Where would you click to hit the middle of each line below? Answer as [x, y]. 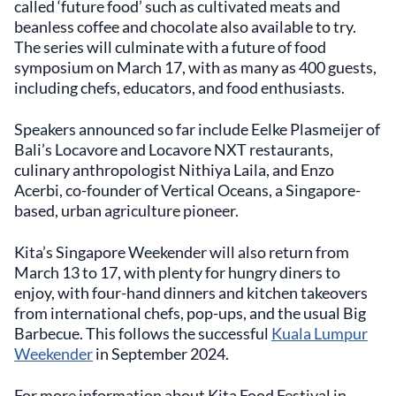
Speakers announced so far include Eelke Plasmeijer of [197, 129]
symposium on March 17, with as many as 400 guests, [195, 67]
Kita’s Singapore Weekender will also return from [182, 252]
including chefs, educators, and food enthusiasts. [179, 88]
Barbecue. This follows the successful [143, 333]
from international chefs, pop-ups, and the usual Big [190, 313]
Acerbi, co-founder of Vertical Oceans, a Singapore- [187, 190]
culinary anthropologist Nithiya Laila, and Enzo [174, 170]
